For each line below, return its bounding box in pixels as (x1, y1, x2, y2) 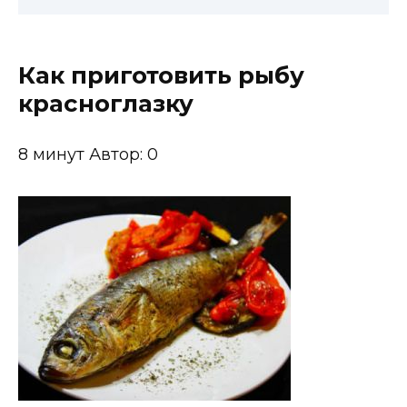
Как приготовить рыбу (18, 61, 304, 90)
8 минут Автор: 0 (18, 144, 158, 165)
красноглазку (18, 89, 194, 118)
